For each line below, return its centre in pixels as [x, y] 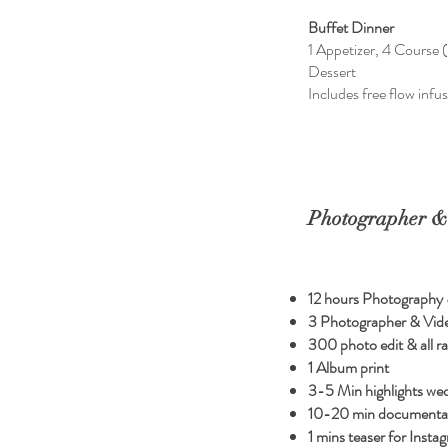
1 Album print [348, 367]
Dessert [332, 71]
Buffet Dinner [351, 27]
